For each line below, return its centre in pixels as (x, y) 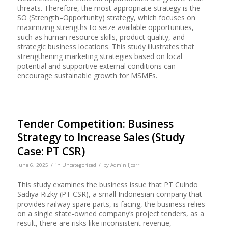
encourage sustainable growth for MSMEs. (87, 75)
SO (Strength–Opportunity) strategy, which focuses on (106, 17)
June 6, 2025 (33, 165)
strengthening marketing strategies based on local (99, 56)
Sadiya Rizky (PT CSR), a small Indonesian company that (109, 194)
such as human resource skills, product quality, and (101, 37)
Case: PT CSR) (51, 151)
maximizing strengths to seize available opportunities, (105, 27)
